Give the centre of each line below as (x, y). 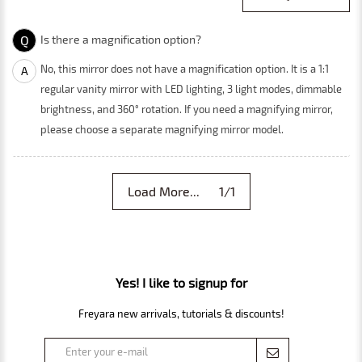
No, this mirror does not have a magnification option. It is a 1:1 (185, 68)
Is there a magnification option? (121, 39)
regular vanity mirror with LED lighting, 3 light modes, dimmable (191, 88)
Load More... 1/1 (181, 191)
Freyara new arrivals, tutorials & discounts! (181, 313)
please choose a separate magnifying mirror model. (164, 129)
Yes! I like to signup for (181, 282)
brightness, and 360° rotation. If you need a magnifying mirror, (187, 109)
